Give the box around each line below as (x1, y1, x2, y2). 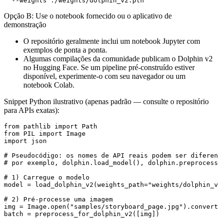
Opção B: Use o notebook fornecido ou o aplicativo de (4, 11, 172, 20)
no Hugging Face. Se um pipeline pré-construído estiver (23, 63, 195, 72)
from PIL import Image (4, 129, 86, 137)
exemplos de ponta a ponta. (23, 45, 107, 54)
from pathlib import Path (4, 122, 97, 130)
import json (4, 137, 47, 145)
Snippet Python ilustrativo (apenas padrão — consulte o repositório (4, 97, 209, 106)
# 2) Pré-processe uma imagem (4, 195, 113, 203)
